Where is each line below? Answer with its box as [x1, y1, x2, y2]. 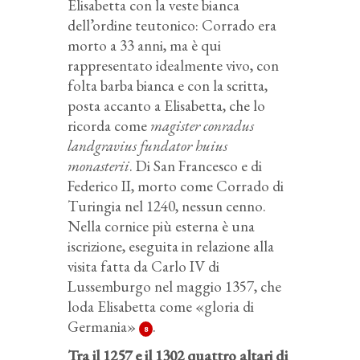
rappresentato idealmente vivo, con [67, 55, 279, 76]
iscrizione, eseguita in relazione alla [67, 236, 274, 257]
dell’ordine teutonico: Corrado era [67, 15, 276, 36]
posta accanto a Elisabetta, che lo [67, 96, 265, 117]
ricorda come [67, 116, 150, 137]
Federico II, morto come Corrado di [67, 176, 284, 197]
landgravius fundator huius [67, 136, 227, 157]
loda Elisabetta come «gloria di [67, 297, 254, 317]
